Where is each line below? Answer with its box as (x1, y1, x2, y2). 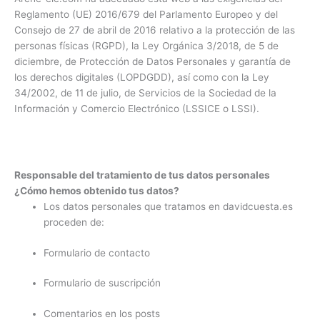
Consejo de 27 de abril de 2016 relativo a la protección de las (14, 24, 295, 36)
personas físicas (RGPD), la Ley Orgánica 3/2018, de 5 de (14, 40, 279, 52)
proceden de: (44, 216, 105, 229)
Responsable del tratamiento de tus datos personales (14, 169, 270, 181)
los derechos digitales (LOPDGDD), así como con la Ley (14, 71, 269, 84)
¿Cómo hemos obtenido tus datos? (14, 185, 179, 197)
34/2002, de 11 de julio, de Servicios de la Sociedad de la (14, 87, 276, 99)
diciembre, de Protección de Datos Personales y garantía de (14, 56, 291, 68)
